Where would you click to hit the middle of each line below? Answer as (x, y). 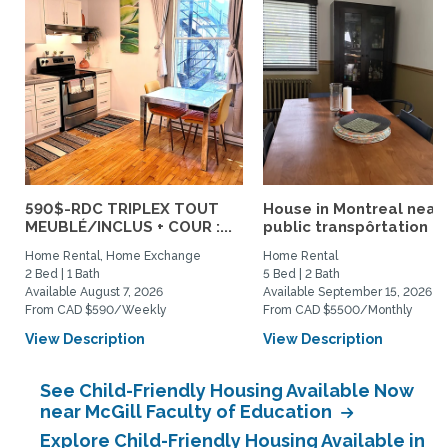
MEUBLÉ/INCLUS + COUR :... (128, 227)
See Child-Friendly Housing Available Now (227, 390)
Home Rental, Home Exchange (113, 256)
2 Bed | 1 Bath (62, 274)
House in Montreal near (352, 209)
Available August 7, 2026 (94, 292)
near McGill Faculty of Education (188, 411)
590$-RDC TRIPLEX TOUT (122, 209)
